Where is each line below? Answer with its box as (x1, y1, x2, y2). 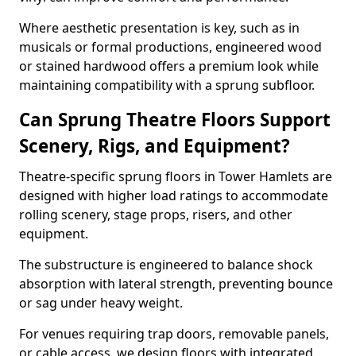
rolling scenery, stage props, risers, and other (19, 206, 292, 223)
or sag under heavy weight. (19, 294, 183, 311)
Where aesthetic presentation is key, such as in (19, 19, 300, 37)
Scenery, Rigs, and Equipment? (19, 133, 290, 158)
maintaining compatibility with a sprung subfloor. (19, 76, 315, 94)
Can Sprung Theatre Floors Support (19, 107, 331, 132)
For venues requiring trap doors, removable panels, (19, 325, 329, 342)
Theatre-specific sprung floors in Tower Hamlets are (19, 168, 332, 185)
